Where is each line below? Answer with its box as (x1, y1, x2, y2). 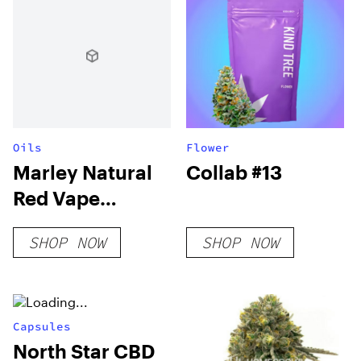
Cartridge (13, 211, 103, 235)
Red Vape (13, 185, 100, 210)
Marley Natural (13, 160, 152, 184)
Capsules (13, 318, 71, 334)
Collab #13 (186, 160, 283, 184)
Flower (186, 139, 230, 155)
